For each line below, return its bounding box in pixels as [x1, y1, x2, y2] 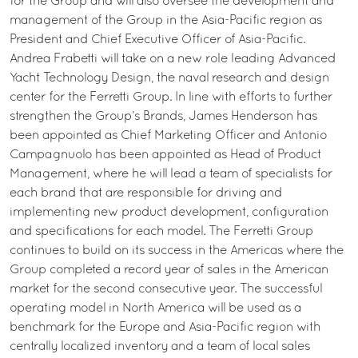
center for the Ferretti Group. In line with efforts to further [10, 92, 332, 103]
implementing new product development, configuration [10, 207, 328, 218]
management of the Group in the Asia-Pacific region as [10, 15, 322, 26]
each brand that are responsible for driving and [10, 188, 282, 199]
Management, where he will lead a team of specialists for [10, 169, 332, 180]
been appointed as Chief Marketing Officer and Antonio [10, 130, 327, 141]
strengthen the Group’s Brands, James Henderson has [10, 111, 317, 122]
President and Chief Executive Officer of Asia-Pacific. [10, 34, 305, 46]
